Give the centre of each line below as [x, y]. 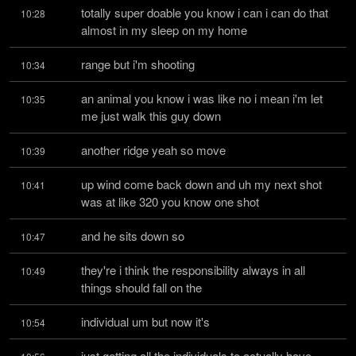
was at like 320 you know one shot [170, 201]
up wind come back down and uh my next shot [201, 184]
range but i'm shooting [138, 64]
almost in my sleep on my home [164, 30]
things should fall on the [141, 287]
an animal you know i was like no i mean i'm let [202, 98]
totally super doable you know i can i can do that [205, 12]
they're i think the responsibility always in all [193, 270]
